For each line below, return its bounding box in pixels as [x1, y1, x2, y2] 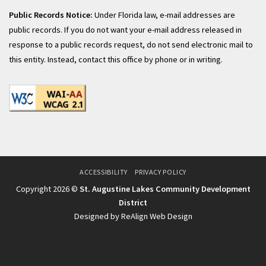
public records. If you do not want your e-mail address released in [9, 24, 242, 35]
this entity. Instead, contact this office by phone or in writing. [9, 53, 223, 65]
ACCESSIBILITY [80, 167, 128, 176]
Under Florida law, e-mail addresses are [93, 9, 235, 20]
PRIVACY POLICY [135, 167, 186, 176]
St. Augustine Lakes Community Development [79, 183, 251, 194]
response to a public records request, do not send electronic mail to [9, 39, 253, 50]
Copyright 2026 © [15, 183, 80, 194]
